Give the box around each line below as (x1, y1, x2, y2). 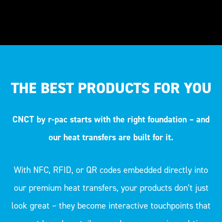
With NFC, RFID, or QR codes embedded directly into (14, 164, 208, 176)
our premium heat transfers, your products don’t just (13, 182, 209, 194)
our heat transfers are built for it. (49, 131, 173, 144)
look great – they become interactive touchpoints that (11, 200, 211, 212)
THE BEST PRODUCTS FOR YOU (10, 78, 212, 99)
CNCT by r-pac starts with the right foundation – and (12, 113, 210, 126)
